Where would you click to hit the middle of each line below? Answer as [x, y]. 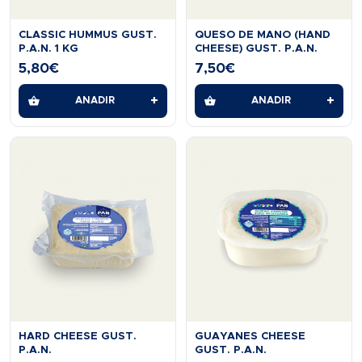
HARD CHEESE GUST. [78, 336]
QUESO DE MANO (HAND [263, 35]
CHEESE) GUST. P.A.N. [257, 48]
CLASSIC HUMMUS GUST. [88, 35]
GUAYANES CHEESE [250, 336]
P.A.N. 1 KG [49, 48]
